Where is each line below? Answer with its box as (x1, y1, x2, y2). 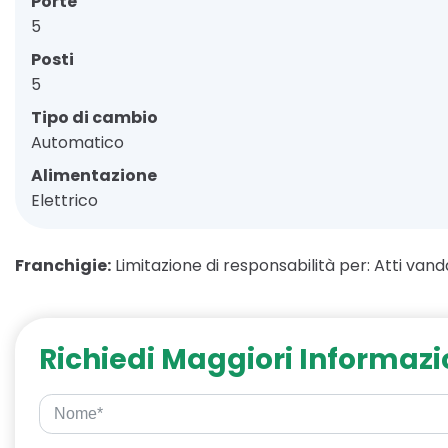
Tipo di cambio (31, 105, 158, 129)
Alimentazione (31, 163, 157, 187)
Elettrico (31, 188, 98, 212)
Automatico (31, 130, 124, 154)
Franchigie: (15, 253, 111, 277)
